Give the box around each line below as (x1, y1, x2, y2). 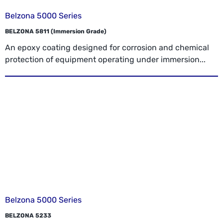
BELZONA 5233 (5, 212, 51, 219)
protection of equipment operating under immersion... (5, 54, 206, 64)
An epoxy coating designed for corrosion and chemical (5, 42, 209, 52)
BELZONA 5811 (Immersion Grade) (5, 27, 107, 35)
